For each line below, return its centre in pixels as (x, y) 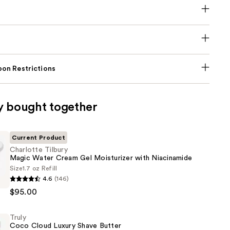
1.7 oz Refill (40, 169)
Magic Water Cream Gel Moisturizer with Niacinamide (101, 158)
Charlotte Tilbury (39, 150)
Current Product (39, 138)
